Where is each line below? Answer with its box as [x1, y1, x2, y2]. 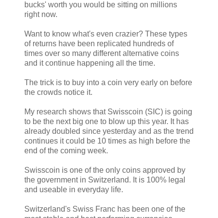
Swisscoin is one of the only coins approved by [24, 165, 185, 174]
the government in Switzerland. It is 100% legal [24, 175, 185, 184]
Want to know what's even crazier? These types [24, 29, 187, 38]
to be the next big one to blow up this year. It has [24, 117, 189, 126]
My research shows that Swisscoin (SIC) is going [24, 107, 192, 116]
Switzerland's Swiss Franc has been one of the [24, 204, 185, 213]
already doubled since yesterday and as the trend [24, 127, 194, 135]
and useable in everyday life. [24, 185, 123, 194]
